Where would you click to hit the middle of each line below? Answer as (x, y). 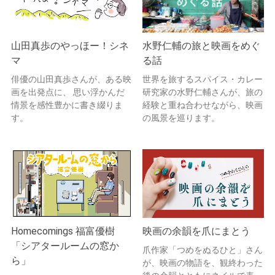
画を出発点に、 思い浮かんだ (68, 92)
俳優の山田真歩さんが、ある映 (71, 79)
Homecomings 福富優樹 (63, 231)
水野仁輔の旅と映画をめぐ (201, 46)
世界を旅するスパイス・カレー (203, 79)
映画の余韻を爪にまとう (196, 231)
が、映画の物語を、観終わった (203, 262)
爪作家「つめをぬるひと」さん (203, 250)
